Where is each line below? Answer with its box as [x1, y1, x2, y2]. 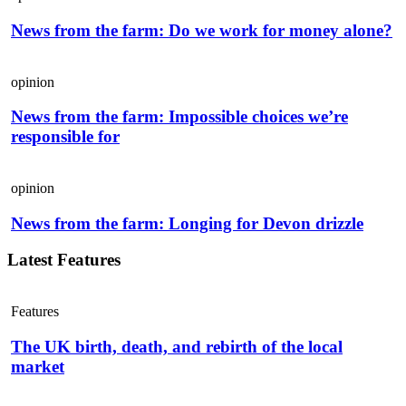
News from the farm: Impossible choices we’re [11, 107, 348, 127]
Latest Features [7, 250, 121, 270]
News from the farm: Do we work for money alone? [11, 20, 392, 40]
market [11, 356, 64, 376]
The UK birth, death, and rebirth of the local [11, 336, 343, 356]
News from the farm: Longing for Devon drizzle [11, 213, 363, 233]
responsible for [11, 127, 120, 147]
